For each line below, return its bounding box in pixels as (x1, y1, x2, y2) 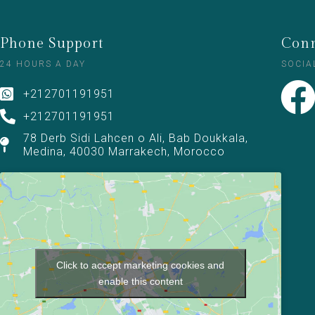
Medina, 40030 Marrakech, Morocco (22, 144, 225, 158)
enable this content (98, 275, 183, 287)
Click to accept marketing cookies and (56, 259, 225, 271)
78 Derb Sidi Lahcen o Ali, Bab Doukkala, (22, 131, 248, 145)
